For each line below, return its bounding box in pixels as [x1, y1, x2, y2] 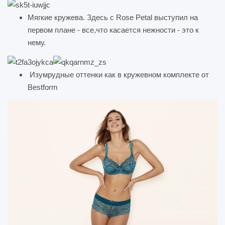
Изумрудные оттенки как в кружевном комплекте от [28, 70, 209, 79]
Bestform [28, 82, 58, 91]
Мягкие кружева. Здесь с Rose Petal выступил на [28, 13, 198, 22]
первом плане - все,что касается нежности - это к [28, 26, 199, 35]
